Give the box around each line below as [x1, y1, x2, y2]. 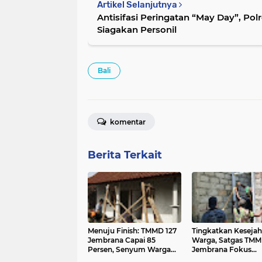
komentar [108, 117, 146, 126]
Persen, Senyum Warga [88, 244, 171, 254]
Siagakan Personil [97, 23, 177, 35]
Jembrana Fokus [191, 244, 251, 254]
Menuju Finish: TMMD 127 [88, 226, 177, 235]
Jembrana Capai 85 [88, 235, 156, 244]
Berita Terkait [88, 148, 162, 161]
